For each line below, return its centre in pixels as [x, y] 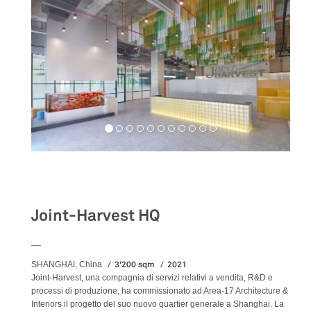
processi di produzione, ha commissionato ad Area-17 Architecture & [160, 291]
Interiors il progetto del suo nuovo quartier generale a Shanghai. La [158, 304]
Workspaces [73, 180]
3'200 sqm [135, 265]
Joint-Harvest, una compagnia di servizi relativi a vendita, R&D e [152, 278]
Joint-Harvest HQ [95, 216]
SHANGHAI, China [67, 265]
